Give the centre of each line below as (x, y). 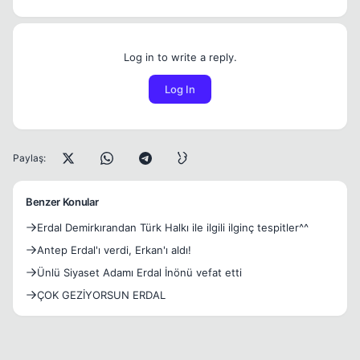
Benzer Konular (62, 202)
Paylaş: (29, 158)
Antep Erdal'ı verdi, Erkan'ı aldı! (114, 250)
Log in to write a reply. (180, 57)
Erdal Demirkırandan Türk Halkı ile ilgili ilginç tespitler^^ (173, 227)
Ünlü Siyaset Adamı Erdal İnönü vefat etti (139, 272)
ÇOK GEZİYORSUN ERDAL (101, 295)
